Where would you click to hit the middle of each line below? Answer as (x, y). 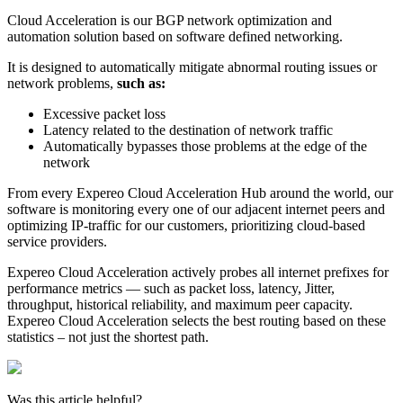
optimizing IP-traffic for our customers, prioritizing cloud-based (186, 226)
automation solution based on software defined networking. (175, 37)
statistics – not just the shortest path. (108, 337)
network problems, (62, 84)
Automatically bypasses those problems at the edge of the (205, 147)
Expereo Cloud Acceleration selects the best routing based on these (197, 321)
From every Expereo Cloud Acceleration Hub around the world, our (200, 193)
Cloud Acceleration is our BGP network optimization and (170, 21)
